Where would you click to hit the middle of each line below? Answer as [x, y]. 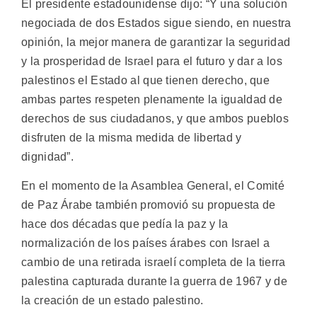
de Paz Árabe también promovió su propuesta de [149, 205]
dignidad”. [48, 156]
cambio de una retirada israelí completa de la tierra [154, 263]
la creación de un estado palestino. [113, 301]
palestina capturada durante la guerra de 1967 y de [154, 282]
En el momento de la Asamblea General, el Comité [153, 186]
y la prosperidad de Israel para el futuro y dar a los [152, 61]
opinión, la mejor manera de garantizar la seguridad [156, 42]
